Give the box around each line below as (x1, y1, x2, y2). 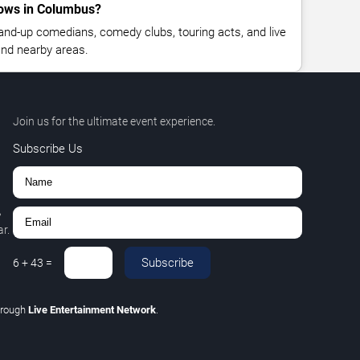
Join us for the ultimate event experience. (12, 114, 215, 128)
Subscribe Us (12, 141, 83, 156)
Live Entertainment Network (27, 303, 156, 316)
